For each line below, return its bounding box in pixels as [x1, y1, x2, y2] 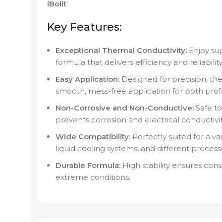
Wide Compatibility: [55, 132, 130, 142]
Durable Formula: [55, 161, 120, 170]
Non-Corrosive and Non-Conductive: [55, 103, 194, 113]
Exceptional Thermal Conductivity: [55, 46, 187, 55]
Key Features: [47, 20, 122, 34]
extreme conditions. [55, 172, 130, 182]
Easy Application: [55, 74, 119, 84]
